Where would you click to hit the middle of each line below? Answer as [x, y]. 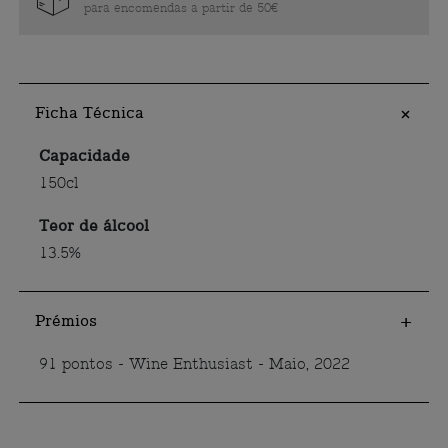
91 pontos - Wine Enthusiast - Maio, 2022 [195, 364]
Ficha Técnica [90, 113]
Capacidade [85, 156]
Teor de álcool [94, 226]
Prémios [66, 321]
